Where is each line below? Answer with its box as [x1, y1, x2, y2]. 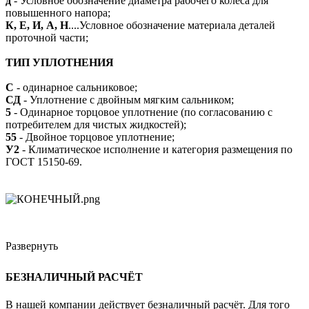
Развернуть [6, 239, 58, 252]
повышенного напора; [6, 6, 110, 19]
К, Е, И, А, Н [6, 19, 68, 31]
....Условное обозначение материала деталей [68, 19, 275, 31]
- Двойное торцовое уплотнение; [17, 130, 175, 143]
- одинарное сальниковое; [14, 81, 137, 93]
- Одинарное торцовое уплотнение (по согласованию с [11, 106, 272, 118]
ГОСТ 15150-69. [6, 155, 82, 168]
